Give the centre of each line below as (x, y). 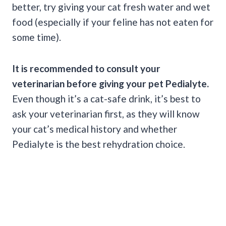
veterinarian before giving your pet (89, 83)
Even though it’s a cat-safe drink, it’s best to (106, 98)
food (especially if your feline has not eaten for (113, 22)
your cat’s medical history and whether (95, 129)
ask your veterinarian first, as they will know (106, 114)
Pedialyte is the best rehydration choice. (99, 144)
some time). (37, 37)
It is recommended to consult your (86, 68)
